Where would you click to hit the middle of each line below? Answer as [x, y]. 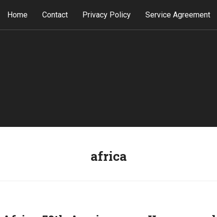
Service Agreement [178, 15]
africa [108, 156]
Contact [55, 15]
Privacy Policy [106, 15]
